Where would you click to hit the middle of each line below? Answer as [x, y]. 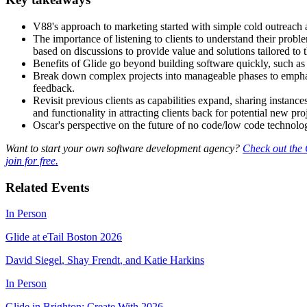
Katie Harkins [174, 260]
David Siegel [34, 260]
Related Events [47, 187]
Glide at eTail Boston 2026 [64, 237]
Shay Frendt [94, 260]
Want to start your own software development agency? [124, 148]
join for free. [32, 160]
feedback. [54, 88]
